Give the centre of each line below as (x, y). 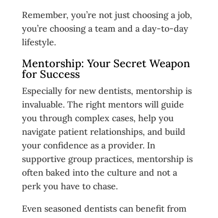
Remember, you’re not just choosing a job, (107, 15)
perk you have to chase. (70, 186)
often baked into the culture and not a (99, 172)
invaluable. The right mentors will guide (103, 104)
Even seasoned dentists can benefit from (104, 208)
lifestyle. (39, 42)
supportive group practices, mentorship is (107, 159)
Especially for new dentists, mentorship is (107, 91)
